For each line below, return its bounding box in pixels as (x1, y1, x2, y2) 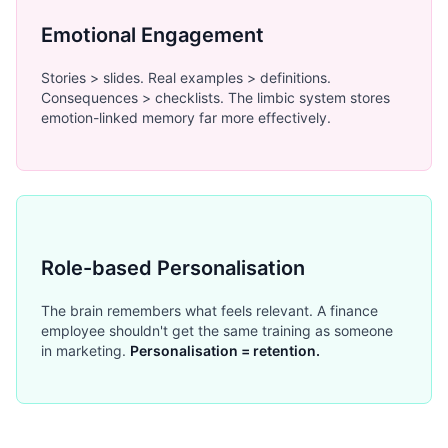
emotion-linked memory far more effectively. (41, 109, 331, 127)
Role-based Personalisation (41, 255, 305, 280)
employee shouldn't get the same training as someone (41, 322, 393, 340)
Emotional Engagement (41, 22, 264, 47)
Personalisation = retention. (130, 342, 320, 360)
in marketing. (41, 342, 130, 360)
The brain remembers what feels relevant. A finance (41, 302, 378, 320)
